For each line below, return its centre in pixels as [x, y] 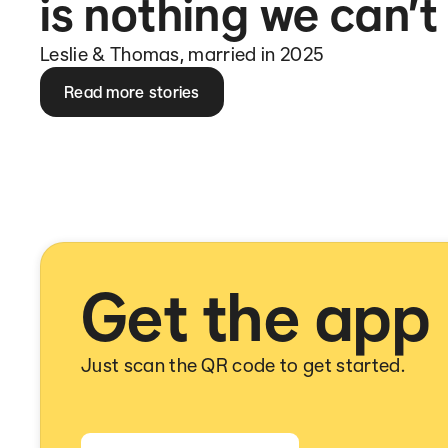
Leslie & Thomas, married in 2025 [182, 54]
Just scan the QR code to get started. [243, 365]
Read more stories [132, 92]
